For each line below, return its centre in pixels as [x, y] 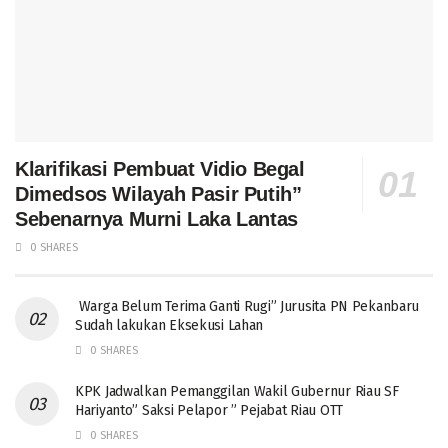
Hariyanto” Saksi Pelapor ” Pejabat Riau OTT [209, 411]
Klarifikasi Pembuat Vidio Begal [160, 169]
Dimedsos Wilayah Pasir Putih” [158, 194]
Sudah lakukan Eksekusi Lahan [169, 326]
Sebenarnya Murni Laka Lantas [156, 219]
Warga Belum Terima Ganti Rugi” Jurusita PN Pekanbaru [247, 307]
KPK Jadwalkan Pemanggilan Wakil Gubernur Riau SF [237, 392]
